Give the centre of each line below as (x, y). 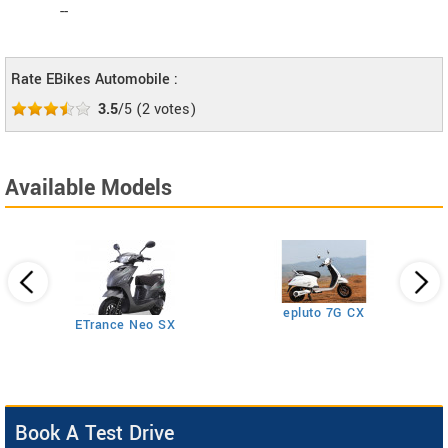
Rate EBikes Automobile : (94, 79)
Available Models (88, 188)
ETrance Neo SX (125, 325)
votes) (173, 109)
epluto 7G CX (324, 313)
